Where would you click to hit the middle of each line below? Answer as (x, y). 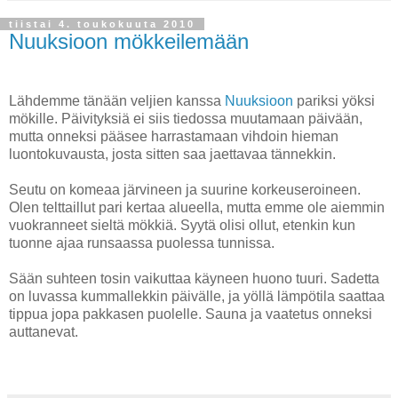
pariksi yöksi (334, 101)
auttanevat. (44, 332)
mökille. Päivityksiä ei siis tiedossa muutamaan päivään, (186, 119)
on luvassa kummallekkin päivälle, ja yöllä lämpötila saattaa (197, 297)
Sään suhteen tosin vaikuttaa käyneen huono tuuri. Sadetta (194, 279)
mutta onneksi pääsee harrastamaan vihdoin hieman (174, 137)
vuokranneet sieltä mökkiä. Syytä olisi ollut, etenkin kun (182, 226)
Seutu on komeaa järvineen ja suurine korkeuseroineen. (185, 190)
